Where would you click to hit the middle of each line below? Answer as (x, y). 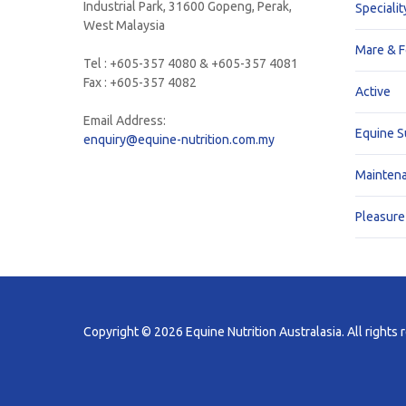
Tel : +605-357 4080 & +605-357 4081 (191, 64)
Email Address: (125, 121)
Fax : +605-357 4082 (140, 83)
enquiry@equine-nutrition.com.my (179, 140)
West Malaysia (124, 26)
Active (373, 92)
